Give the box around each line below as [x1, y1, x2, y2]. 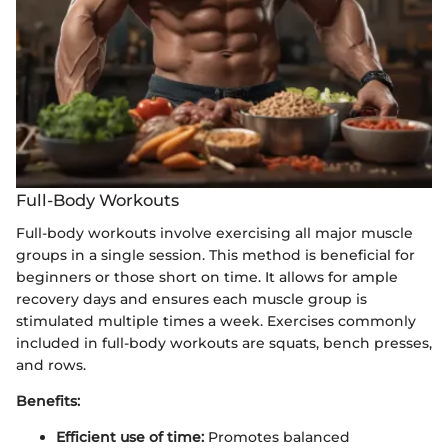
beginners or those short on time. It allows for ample [16, 267, 398, 286]
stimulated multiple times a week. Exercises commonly [16, 311, 416, 330]
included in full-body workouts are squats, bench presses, [16, 333, 432, 352]
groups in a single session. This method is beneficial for [16, 245, 415, 264]
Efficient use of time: [56, 427, 204, 446]
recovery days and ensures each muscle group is [16, 289, 367, 308]
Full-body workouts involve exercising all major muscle [16, 223, 413, 242]
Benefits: [16, 391, 80, 410]
